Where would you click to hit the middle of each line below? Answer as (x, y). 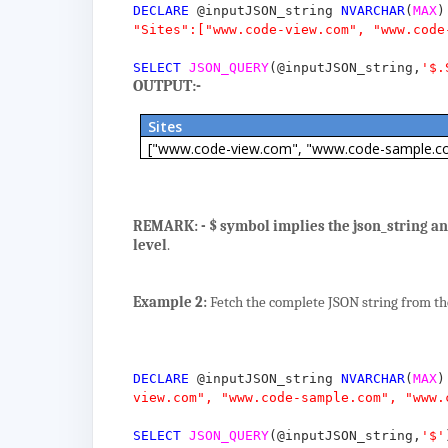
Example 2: (170, 302)
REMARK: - (170, 226)
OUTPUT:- (167, 86)
